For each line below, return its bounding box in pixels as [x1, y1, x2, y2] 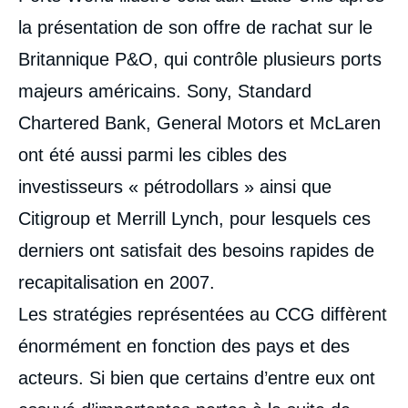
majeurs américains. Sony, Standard [18, 81, 311, 101]
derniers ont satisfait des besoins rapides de [18, 240, 374, 260]
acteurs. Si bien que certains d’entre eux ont [18, 368, 375, 388]
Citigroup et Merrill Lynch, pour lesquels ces [18, 209, 371, 229]
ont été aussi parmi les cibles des [18, 145, 287, 165]
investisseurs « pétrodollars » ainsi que [18, 177, 331, 197]
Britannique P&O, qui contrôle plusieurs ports [18, 49, 382, 69]
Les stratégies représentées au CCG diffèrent [18, 304, 387, 324]
